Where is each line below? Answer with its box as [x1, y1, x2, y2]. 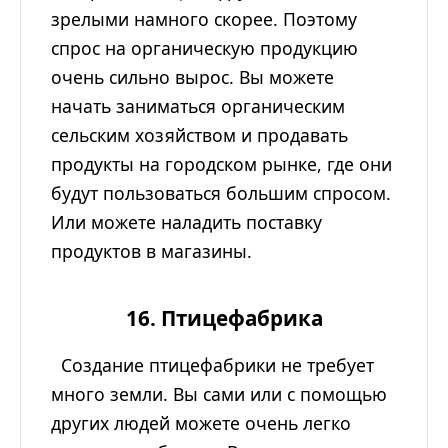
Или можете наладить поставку [51, 210, 322, 235]
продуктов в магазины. [51, 239, 252, 264]
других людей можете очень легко [51, 411, 351, 436]
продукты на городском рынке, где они [51, 152, 392, 177]
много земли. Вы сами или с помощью [51, 382, 387, 407]
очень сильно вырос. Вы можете [51, 65, 334, 90]
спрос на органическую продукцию [51, 36, 358, 61]
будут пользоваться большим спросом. [51, 181, 391, 206]
